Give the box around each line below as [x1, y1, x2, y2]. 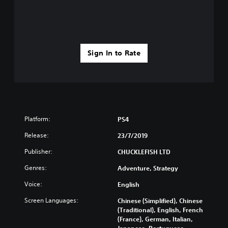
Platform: [24, 114, 50, 123]
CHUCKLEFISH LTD [118, 147, 170, 156]
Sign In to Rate [87, 48, 141, 58]
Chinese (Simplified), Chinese [118, 196, 203, 205]
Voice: [24, 179, 42, 188]
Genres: [24, 163, 47, 172]
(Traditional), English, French [118, 205, 203, 214]
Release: [24, 130, 49, 139]
